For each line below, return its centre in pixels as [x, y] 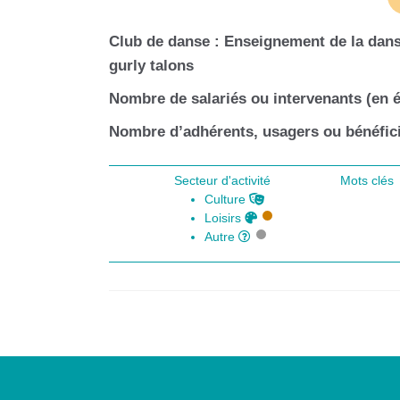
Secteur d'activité [223, 181]
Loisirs [225, 219]
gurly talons [151, 66]
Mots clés [368, 181]
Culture [227, 200]
